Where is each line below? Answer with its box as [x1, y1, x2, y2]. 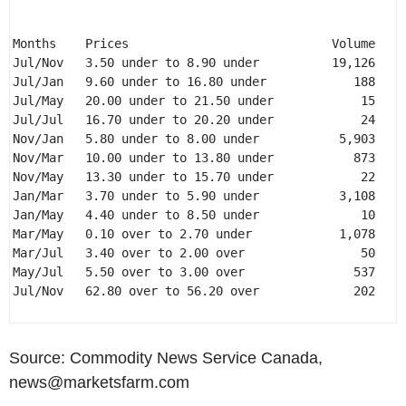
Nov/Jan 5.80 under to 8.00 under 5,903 [13, 131, 382, 146]
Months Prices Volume [13, 36, 382, 51]
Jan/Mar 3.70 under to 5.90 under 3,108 [13, 188, 382, 203]
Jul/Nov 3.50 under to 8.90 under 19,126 [13, 55, 382, 70]
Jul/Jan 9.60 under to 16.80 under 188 [13, 74, 382, 89]
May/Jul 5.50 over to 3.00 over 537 [13, 265, 382, 279]
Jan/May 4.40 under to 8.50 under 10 [13, 208, 382, 222]
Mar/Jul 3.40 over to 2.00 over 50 [13, 246, 382, 260]
